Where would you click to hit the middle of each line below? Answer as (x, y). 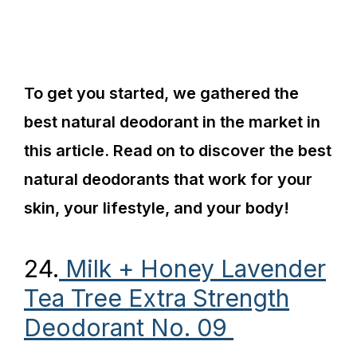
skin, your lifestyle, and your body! (159, 208)
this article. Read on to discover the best (178, 151)
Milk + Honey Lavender (192, 269)
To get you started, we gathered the (161, 93)
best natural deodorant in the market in (172, 122)
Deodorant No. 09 (129, 328)
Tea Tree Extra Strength (157, 298)
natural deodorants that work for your (168, 179)
